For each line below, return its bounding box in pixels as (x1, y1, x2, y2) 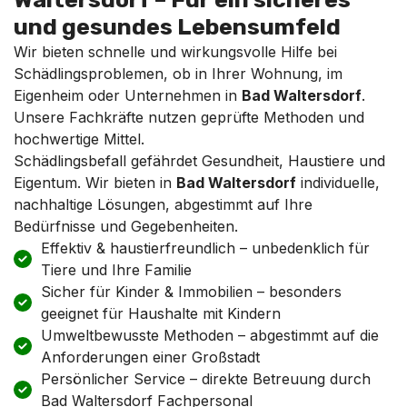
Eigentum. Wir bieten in (14, 173, 176, 192)
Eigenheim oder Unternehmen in (14, 85, 242, 104)
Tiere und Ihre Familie (41, 260, 192, 279)
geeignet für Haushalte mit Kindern (41, 303, 281, 323)
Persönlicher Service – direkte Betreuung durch (41, 369, 371, 388)
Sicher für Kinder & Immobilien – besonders (41, 282, 342, 301)
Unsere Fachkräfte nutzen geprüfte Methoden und (14, 107, 364, 126)
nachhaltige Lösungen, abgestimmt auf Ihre (14, 194, 313, 213)
